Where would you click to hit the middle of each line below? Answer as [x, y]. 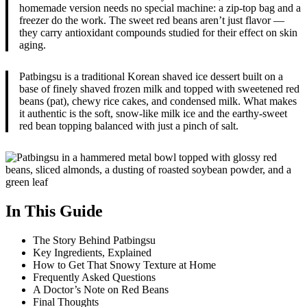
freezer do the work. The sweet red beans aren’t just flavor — [152, 20]
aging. [33, 45]
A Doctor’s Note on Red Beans [101, 289]
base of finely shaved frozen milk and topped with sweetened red [159, 88]
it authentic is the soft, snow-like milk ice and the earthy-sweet [153, 113]
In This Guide [54, 211]
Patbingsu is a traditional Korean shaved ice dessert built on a [151, 76]
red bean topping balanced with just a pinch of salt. [129, 125]
